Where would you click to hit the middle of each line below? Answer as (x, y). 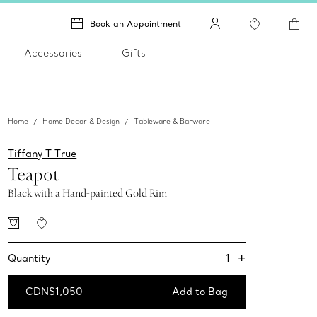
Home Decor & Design (81, 122)
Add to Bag (200, 292)
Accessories (53, 53)
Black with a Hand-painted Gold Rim (88, 194)
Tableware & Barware (172, 122)
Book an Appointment (136, 23)
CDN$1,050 (54, 292)
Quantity (29, 259)
